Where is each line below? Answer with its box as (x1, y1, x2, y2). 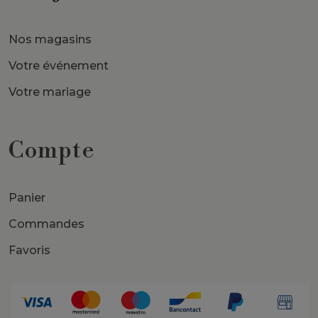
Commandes (9, 217, 84, 231)
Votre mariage (9, 85, 91, 99)
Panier (9, 191, 45, 205)
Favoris (9, 243, 50, 258)
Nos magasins (9, 33, 92, 47)
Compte (9, 136, 95, 165)
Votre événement (9, 59, 109, 73)
